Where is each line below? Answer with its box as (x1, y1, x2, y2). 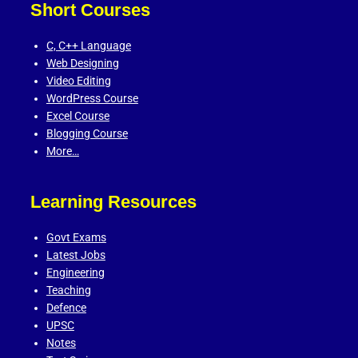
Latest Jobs (46, 249, 105, 262)
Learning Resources (30, 192, 197, 213)
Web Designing (46, 56, 119, 70)
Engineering (46, 266, 105, 280)
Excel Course (46, 109, 109, 122)
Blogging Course (46, 126, 128, 140)
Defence (46, 301, 86, 315)
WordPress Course (46, 91, 138, 105)
